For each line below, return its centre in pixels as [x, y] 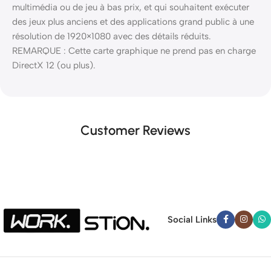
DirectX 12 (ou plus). [54, 66]
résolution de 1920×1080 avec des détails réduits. [112, 37]
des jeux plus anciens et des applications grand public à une [133, 22]
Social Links [192, 219]
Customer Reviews [135, 131]
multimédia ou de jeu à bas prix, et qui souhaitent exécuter [131, 8]
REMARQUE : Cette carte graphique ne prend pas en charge [134, 51]
